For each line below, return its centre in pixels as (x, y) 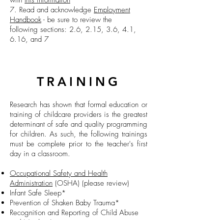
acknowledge (72, 10)
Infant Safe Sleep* (38, 193)
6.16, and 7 (29, 39)
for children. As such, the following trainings (79, 134)
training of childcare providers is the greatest (79, 114)
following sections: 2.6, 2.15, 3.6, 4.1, (73, 29)
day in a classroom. (40, 154)
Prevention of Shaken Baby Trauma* (65, 203)
